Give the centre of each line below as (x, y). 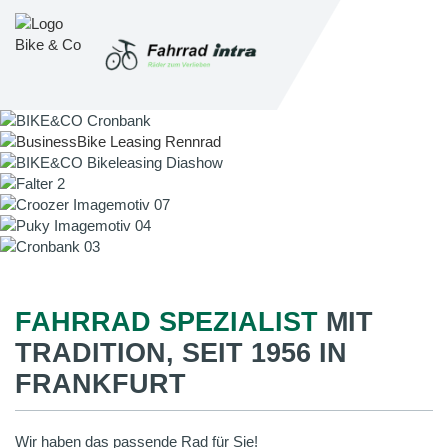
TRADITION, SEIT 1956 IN (181, 353)
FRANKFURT (100, 384)
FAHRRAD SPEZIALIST (166, 322)
